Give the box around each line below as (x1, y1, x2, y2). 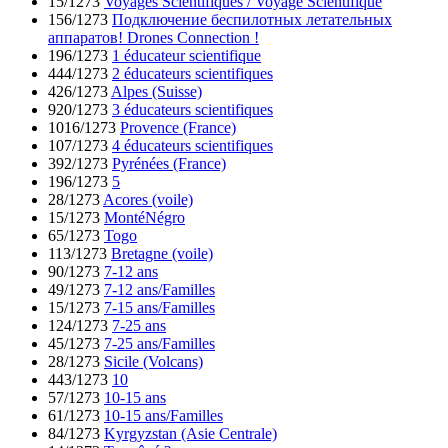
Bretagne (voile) (111, 244, 213, 262)
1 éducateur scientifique (112, 46, 261, 64)
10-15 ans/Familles (104, 406, 223, 424)
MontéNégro (104, 208, 185, 226)
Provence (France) (120, 118, 236, 136)
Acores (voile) (103, 190, 193, 208)
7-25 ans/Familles (104, 334, 215, 352)
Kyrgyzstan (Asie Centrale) (104, 424, 277, 442)
